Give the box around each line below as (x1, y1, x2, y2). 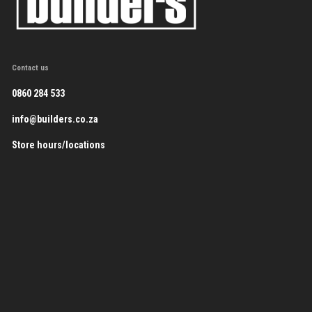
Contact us (11, 63, 49, 72)
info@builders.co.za (11, 113, 98, 125)
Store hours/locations (11, 139, 105, 150)
